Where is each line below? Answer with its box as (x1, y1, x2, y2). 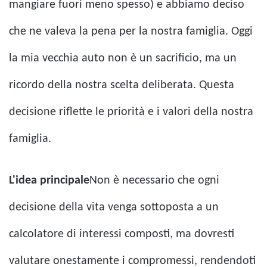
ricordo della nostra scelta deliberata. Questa (9, 79, 234, 92)
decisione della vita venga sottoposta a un (9, 201, 219, 214)
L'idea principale (9, 175, 89, 187)
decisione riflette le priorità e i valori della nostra (9, 106, 253, 119)
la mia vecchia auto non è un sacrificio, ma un (9, 52, 237, 65)
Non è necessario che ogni (89, 175, 219, 187)
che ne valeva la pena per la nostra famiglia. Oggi (9, 26, 253, 38)
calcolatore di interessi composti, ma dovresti (9, 228, 234, 241)
